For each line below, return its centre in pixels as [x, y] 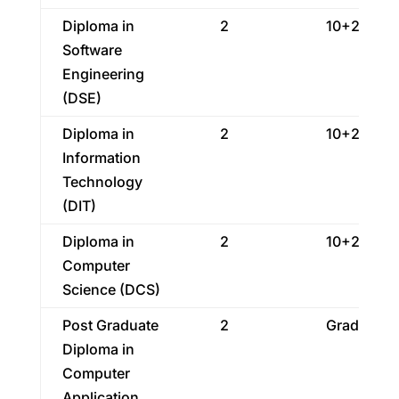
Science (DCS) [111, 289]
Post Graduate [110, 325]
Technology [102, 182]
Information [101, 158]
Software [92, 50]
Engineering [103, 74]
